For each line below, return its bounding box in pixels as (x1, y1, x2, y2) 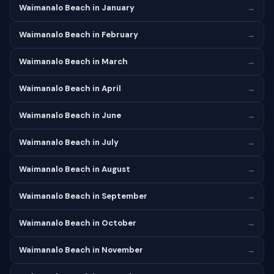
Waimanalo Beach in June (19, 110, 121, 120)
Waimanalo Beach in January (19, 2, 135, 13)
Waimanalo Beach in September (19, 191, 147, 201)
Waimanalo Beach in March (19, 56, 128, 67)
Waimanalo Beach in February (19, 29, 138, 40)
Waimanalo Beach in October (19, 218, 136, 228)
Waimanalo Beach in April (19, 83, 121, 94)
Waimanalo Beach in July (19, 137, 119, 147)
